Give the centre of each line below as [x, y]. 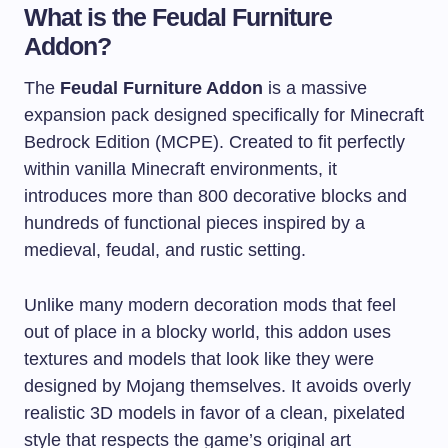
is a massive [315, 87]
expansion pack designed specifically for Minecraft [224, 114]
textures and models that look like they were [199, 358]
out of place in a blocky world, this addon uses [207, 331]
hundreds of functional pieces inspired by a [194, 222]
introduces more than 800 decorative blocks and [215, 195]
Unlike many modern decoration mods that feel [210, 304]
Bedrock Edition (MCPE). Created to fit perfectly [214, 141]
